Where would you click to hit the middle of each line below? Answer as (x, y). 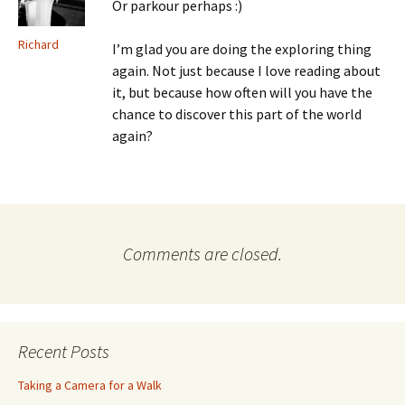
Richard (38, 44)
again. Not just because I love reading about (246, 71)
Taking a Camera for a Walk (90, 385)
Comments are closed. (202, 254)
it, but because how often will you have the (242, 92)
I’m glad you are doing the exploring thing (242, 49)
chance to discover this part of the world (237, 114)
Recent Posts (64, 351)
